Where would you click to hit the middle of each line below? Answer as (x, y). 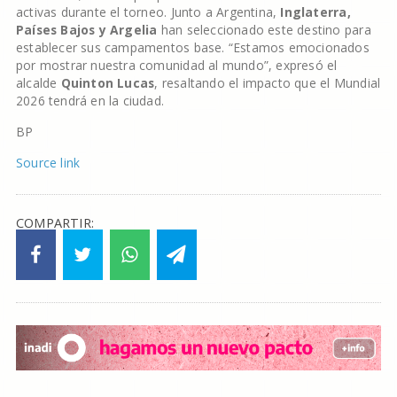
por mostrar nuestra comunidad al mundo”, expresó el (176, 65)
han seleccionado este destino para (264, 29)
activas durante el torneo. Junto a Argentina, (148, 12)
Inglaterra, (315, 12)
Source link (48, 162)
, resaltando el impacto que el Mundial (268, 82)
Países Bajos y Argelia (86, 29)
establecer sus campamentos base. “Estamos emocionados (192, 47)
